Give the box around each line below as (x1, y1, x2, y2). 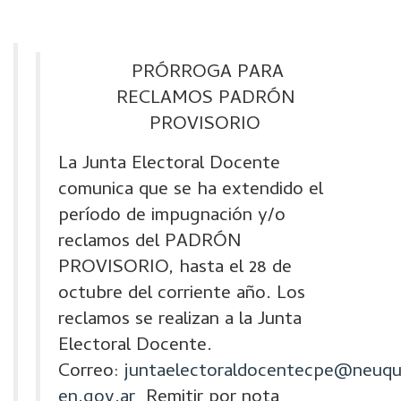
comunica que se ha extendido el (58, 175, 323, 206)
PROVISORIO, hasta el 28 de (58, 253, 292, 284)
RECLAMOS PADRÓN (115, 84, 294, 115)
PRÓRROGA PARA (126, 58, 284, 89)
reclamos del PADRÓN (58, 227, 241, 258)
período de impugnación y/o (58, 201, 286, 232)
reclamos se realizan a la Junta (58, 305, 302, 336)
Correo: (58, 357, 124, 388)
